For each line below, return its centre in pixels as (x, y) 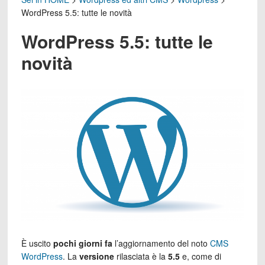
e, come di (200, 256)
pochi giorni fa (83, 243)
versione (96, 256)
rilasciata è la (141, 256)
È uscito (37, 243)
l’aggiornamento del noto (161, 243)
